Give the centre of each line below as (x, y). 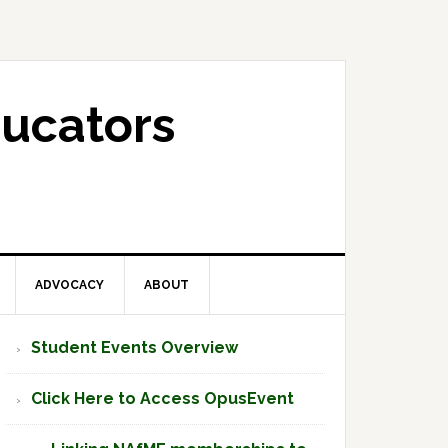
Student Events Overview (134, 347)
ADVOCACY (69, 285)
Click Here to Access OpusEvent (162, 398)
